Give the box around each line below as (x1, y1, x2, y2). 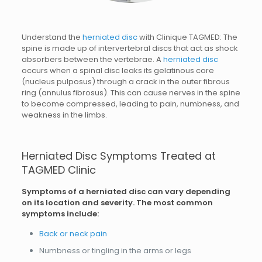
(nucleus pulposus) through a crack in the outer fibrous (21, 76, 230, 87)
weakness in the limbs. (21, 109, 107, 120)
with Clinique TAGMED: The (137, 32, 237, 43)
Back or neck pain (39, 228, 107, 239)
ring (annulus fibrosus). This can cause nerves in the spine (21, 87, 240, 98)
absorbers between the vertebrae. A (21, 54, 163, 65)
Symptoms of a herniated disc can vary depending (21, 186, 230, 197)
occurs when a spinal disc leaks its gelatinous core (21, 65, 214, 76)
